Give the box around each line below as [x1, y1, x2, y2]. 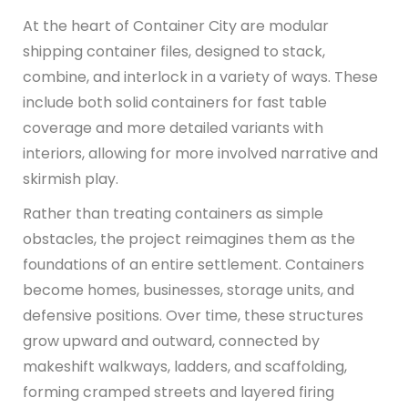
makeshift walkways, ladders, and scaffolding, [23, 355, 347, 377]
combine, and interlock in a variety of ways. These [23, 66, 378, 87]
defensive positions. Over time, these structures [23, 304, 363, 326]
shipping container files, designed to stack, [23, 40, 325, 62]
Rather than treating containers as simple [23, 202, 323, 224]
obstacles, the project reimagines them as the [23, 228, 355, 250]
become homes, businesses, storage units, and [23, 279, 354, 301]
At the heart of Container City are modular [23, 15, 329, 36]
